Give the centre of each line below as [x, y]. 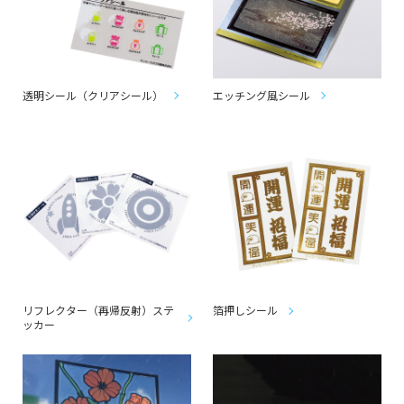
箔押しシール [246, 310]
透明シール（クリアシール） [93, 95]
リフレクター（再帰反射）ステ [98, 310]
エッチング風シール [262, 95]
